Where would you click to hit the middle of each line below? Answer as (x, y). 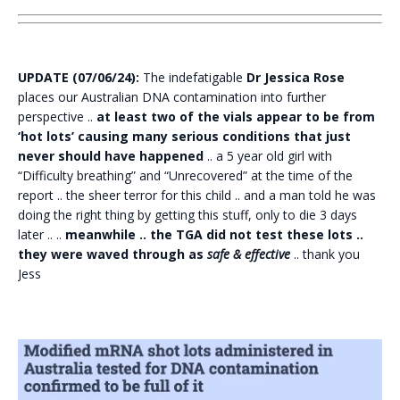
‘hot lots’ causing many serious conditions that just (184, 136)
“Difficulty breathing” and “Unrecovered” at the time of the (185, 175)
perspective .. (57, 116)
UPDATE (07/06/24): (79, 77)
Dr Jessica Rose (294, 77)
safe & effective (249, 254)
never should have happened (111, 155)
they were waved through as (112, 254)
